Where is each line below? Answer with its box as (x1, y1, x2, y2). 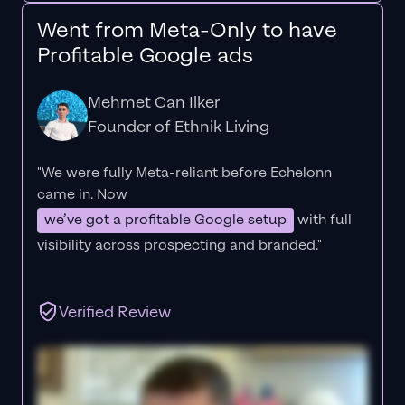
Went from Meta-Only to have (37, 15, 337, 44)
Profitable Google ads (37, 41, 253, 70)
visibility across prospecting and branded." (37, 235, 322, 255)
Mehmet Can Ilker (88, 91, 220, 113)
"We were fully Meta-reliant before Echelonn (37, 163, 332, 183)
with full (294, 210, 352, 230)
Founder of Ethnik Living (88, 116, 269, 137)
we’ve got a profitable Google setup (44, 210, 287, 230)
